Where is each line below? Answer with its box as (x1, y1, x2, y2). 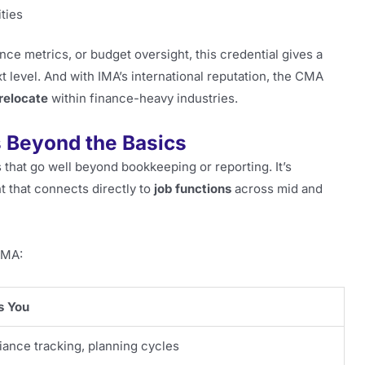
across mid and (231, 181, 323, 197)
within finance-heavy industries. (48, 90, 238, 106)
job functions (154, 181, 231, 197)
